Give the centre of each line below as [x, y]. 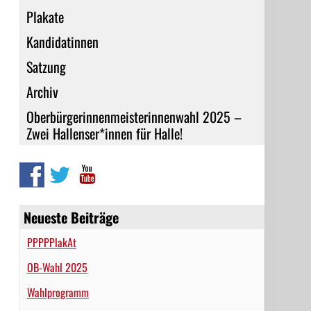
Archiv [42, 92]
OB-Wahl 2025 [57, 267]
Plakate [45, 17]
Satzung [46, 67]
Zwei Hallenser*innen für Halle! [104, 133]
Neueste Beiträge [71, 217]
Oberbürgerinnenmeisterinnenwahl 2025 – [134, 117]
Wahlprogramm [58, 292]
